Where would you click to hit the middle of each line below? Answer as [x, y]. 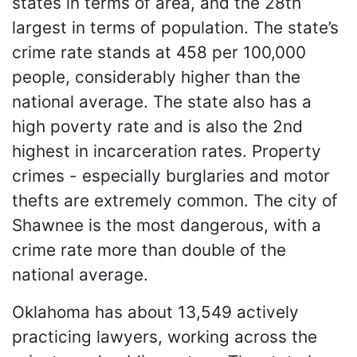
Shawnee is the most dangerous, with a [167, 226]
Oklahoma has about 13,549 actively [155, 312]
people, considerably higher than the [156, 77]
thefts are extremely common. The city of [175, 201]
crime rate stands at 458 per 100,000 [159, 53]
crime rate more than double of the [149, 250]
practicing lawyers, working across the [165, 337]
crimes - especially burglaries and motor [171, 176]
